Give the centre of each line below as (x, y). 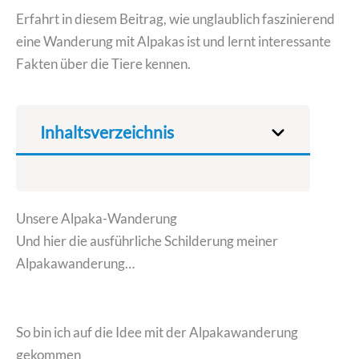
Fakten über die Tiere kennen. (103, 63)
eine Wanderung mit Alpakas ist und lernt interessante (173, 41)
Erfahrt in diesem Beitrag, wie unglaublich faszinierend (175, 18)
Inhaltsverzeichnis (107, 132)
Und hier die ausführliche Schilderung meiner (147, 241)
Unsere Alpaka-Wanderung (97, 219)
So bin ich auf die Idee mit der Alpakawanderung (157, 333)
